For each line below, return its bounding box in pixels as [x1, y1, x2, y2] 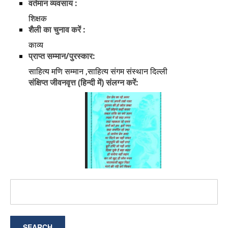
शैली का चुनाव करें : [28, 24, 85, 36]
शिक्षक [28, 13, 47, 24]
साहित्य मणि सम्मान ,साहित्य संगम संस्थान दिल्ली [28, 66, 167, 77]
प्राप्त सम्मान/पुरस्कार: [28, 50, 95, 62]
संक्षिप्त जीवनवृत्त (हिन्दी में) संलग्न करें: [28, 77, 138, 89]
